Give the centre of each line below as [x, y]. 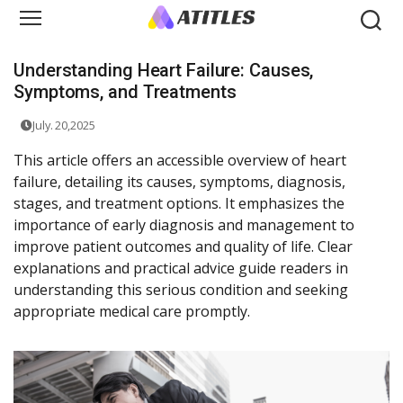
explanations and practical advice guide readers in [181, 269]
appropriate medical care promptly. [132, 312]
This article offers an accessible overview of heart [180, 161]
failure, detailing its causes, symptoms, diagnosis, [179, 182]
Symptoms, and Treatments [125, 92]
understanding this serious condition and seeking [181, 290]
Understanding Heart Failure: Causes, [164, 71]
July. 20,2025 [63, 125]
